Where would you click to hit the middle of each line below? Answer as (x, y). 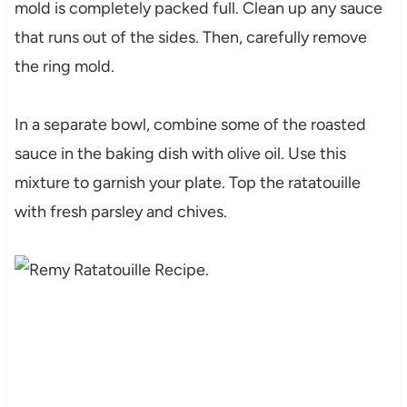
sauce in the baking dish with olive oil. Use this (180, 153)
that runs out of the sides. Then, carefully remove (190, 37)
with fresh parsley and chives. (120, 211)
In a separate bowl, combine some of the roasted (190, 124)
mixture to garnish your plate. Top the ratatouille (187, 182)
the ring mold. (64, 66)
